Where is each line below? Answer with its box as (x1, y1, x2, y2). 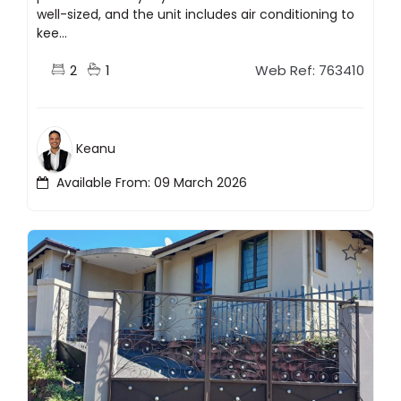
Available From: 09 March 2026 (53, 173, 247, 192)
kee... (37, 24, 67, 43)
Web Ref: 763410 (255, 61, 364, 81)
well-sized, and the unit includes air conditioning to (37, 5, 354, 24)
